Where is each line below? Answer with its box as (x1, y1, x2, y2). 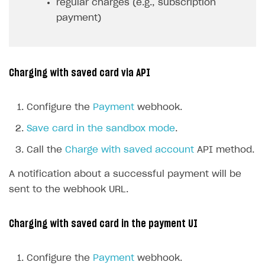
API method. (194, 145, 254, 154)
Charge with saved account (65, 145, 194, 154)
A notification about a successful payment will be (9, 169, 241, 179)
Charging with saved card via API (9, 67, 150, 79)
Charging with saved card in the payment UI (9, 218, 198, 230)
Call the (27, 145, 65, 154)
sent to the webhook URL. (9, 185, 128, 194)
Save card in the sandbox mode (27, 124, 175, 133)
